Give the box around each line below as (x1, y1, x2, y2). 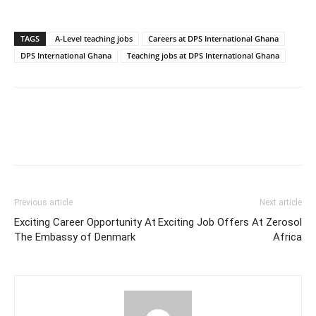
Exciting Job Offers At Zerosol (158, 215, 302, 229)
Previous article (14, 197, 73, 207)
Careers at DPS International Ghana (148, 32, 279, 44)
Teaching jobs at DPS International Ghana (127, 49, 279, 61)
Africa (273, 230, 302, 243)
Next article (260, 197, 302, 207)
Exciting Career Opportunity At (14, 215, 156, 229)
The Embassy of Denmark (14, 230, 135, 243)
